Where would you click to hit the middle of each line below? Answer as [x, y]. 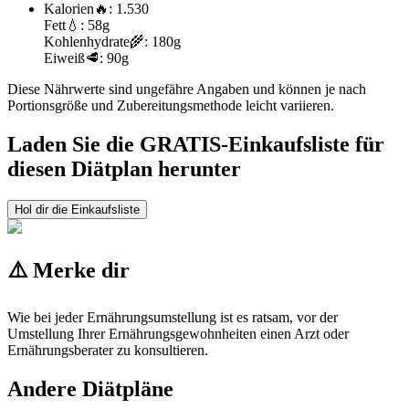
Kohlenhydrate [87, 41]
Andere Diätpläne [90, 388]
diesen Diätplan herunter [124, 168]
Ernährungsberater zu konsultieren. [108, 350]
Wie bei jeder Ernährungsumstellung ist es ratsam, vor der [173, 317]
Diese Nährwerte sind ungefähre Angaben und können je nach [187, 89]
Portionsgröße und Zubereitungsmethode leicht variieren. [171, 105]
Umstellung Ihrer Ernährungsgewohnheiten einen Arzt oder [178, 333]
